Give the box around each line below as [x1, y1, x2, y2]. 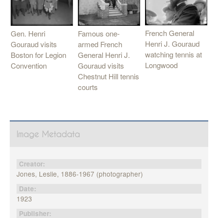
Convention [11, 60, 47, 71]
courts [78, 81, 98, 92]
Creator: [18, 159, 47, 168]
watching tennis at [145, 49, 202, 60]
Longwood [145, 60, 178, 71]
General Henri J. [78, 49, 130, 60]
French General [145, 28, 194, 38]
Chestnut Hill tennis [78, 71, 139, 81]
